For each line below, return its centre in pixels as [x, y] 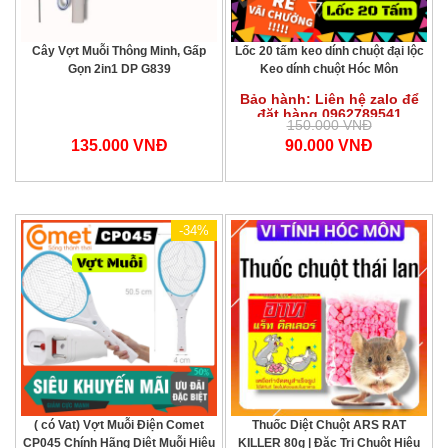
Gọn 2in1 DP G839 [119, 69]
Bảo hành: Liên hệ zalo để [329, 99]
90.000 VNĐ [329, 145]
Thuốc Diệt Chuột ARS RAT [329, 425]
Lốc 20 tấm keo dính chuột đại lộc [329, 51]
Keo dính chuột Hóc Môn [329, 69]
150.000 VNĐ [329, 125]
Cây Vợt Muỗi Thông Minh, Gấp [119, 51]
